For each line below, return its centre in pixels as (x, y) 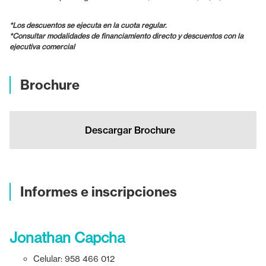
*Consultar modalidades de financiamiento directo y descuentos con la (126, 36)
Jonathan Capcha (67, 237)
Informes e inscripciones (99, 191)
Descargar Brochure (130, 130)
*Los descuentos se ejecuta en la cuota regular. (88, 25)
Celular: (49, 258)
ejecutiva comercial (42, 46)
